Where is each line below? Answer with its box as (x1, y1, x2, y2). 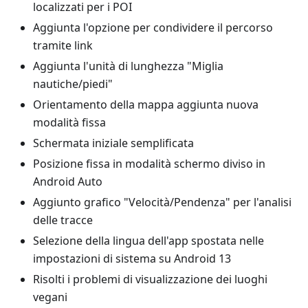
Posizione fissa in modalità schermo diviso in (33, 156, 265, 171)
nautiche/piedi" (33, 76, 113, 91)
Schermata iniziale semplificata (33, 135, 194, 151)
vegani (33, 289, 67, 305)
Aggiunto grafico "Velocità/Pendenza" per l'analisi (33, 195, 291, 210)
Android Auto (33, 174, 102, 189)
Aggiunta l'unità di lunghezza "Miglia (33, 58, 223, 74)
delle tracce (33, 212, 93, 228)
